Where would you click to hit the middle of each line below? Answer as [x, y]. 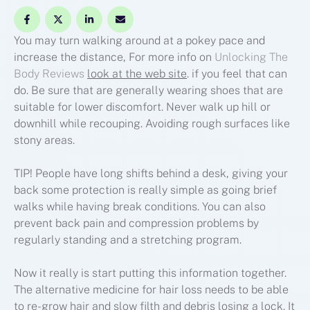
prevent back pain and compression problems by [136, 224]
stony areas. [44, 140]
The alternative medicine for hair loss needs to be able [151, 290]
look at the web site [137, 74]
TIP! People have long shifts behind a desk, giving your [151, 174]
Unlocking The [251, 57]
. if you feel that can [237, 74]
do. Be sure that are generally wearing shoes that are [148, 91]
